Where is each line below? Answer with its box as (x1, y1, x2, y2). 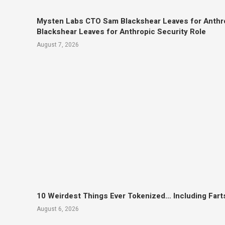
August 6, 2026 (37, 204, 79, 213)
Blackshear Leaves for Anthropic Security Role (37, 26, 206, 38)
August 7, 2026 (37, 40, 79, 50)
